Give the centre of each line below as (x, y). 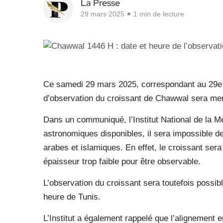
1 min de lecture (159, 14)
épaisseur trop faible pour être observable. (122, 161)
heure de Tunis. (72, 197)
